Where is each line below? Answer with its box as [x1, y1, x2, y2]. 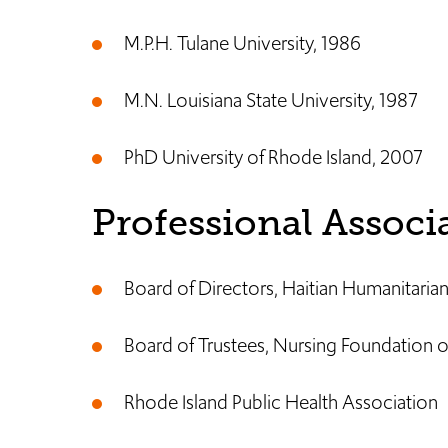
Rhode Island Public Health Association [124, 388, 438, 416]
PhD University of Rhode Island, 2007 [124, 143, 423, 171]
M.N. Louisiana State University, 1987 [124, 86, 418, 114]
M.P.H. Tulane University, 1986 [124, 29, 361, 57]
